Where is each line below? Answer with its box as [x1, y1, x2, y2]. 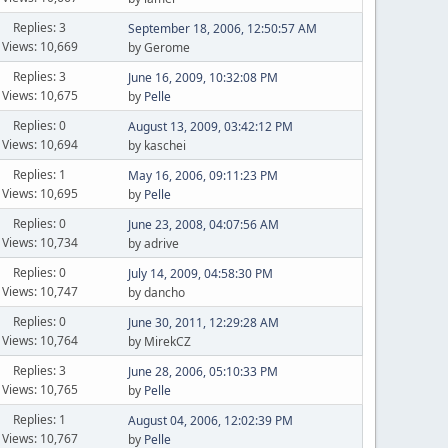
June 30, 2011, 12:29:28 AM [127, 314, 279, 331]
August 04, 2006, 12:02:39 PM [127, 412, 293, 429]
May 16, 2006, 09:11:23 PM [127, 167, 278, 184]
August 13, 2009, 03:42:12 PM [127, 118, 293, 135]
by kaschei [127, 137, 186, 154]
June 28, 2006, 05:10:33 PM [127, 363, 278, 380]
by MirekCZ [127, 333, 191, 350]
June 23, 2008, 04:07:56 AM [127, 216, 279, 233]
